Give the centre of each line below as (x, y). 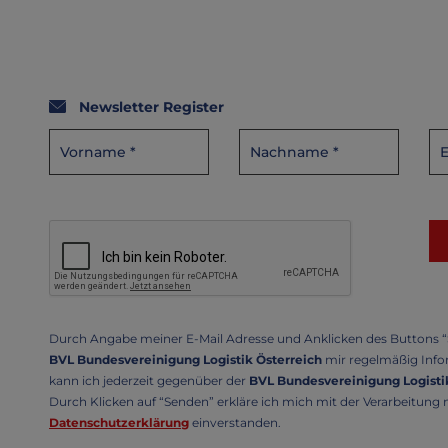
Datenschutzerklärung (118, 422)
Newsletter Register (151, 106)
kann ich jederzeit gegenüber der (147, 380)
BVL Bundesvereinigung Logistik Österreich (185, 359)
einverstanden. (234, 422)
